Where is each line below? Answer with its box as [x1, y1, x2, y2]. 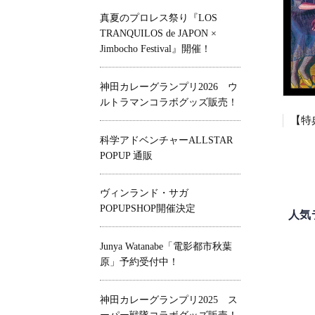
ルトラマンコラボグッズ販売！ [100, 96, 238, 108]
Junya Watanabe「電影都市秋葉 [100, 241, 232, 252]
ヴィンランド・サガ [100, 188, 198, 199]
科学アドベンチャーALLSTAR [100, 134, 233, 146]
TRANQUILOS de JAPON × [100, 27, 217, 39]
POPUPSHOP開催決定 [100, 203, 195, 214]
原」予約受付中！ [100, 257, 179, 268]
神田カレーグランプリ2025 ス [100, 294, 238, 305]
